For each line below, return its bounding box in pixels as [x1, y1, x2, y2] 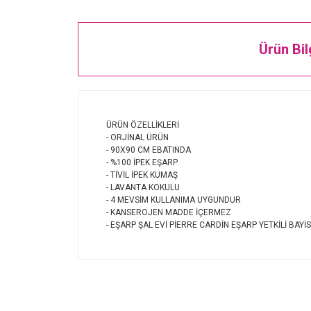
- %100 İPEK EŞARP [106, 158, 180, 168]
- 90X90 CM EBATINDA [106, 145, 193, 155]
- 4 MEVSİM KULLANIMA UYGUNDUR [106, 195, 241, 205]
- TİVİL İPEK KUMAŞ [106, 170, 178, 180]
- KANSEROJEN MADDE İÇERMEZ [106, 208, 233, 218]
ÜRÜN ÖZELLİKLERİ [106, 120, 179, 131]
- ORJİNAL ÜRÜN [106, 133, 169, 143]
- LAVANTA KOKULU [106, 183, 180, 193]
